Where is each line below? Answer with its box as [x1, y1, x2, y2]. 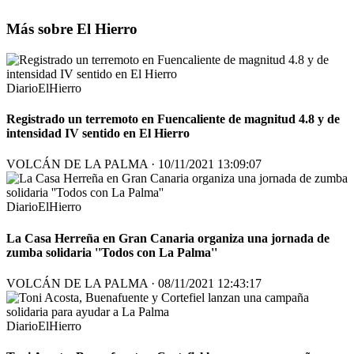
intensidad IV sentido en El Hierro [6, 126, 190, 141]
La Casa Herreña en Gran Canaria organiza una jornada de [6, 231, 330, 245]
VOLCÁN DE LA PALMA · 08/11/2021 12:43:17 [6, 276, 262, 290]
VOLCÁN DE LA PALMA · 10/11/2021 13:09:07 [6, 157, 262, 171]
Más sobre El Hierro [6, 21, 137, 38]
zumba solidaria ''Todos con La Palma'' [6, 245, 217, 259]
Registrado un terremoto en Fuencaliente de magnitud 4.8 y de [6, 112, 340, 126]
